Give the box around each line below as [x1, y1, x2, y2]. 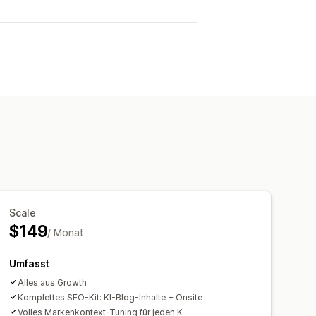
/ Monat [47, 226, 84, 238]
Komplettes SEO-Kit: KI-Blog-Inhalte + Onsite [18, 291, 203, 303]
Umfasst [9, 257, 50, 269]
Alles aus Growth [18, 276, 87, 288]
